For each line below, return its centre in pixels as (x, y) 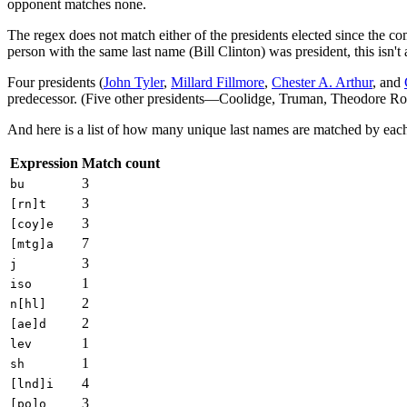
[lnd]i (32, 383)
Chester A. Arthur (322, 82)
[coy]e (32, 223)
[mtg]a (32, 243)
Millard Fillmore (218, 82)
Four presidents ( (55, 82)
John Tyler (134, 82)
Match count (121, 163)
